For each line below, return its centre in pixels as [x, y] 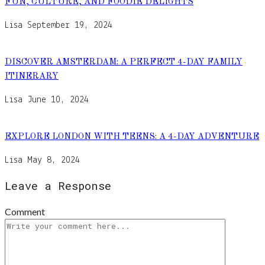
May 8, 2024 [54, 161]
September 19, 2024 [70, 26]
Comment [25, 211]
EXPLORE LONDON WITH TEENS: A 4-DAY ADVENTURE [132, 137]
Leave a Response [58, 186]
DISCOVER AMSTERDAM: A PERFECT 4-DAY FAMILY [124, 63]
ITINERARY [32, 77]
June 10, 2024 [58, 100]
